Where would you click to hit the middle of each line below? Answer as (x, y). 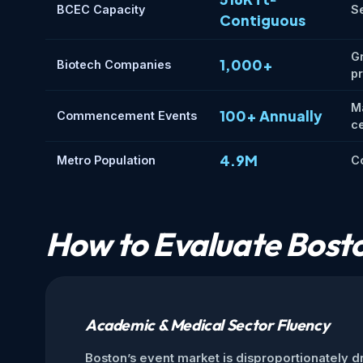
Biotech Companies (114, 65)
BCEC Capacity (101, 10)
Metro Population (106, 160)
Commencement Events (127, 116)
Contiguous (263, 21)
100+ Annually (271, 116)
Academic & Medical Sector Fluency (207, 325)
